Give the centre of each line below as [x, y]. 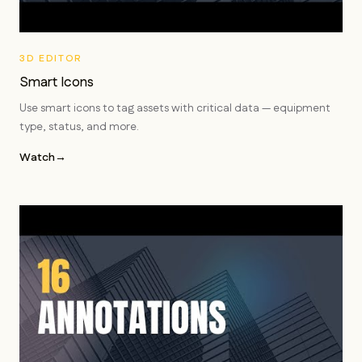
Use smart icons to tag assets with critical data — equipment [175, 108]
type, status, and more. [79, 127]
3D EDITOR [51, 59]
